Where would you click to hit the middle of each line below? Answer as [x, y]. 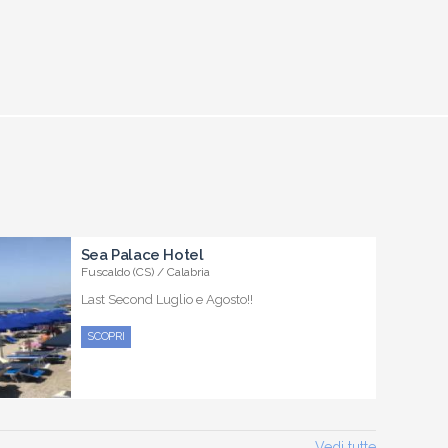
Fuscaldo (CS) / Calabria [145, 271]
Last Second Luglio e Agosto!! [166, 299]
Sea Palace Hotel [142, 254]
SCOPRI [106, 336]
